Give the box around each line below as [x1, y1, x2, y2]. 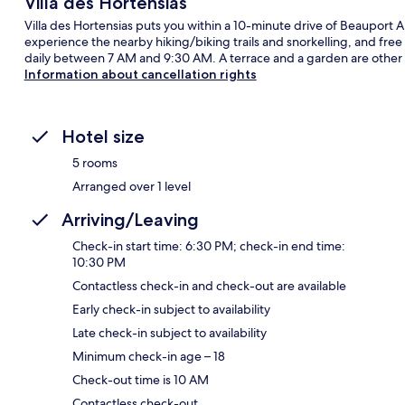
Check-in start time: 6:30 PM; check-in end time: [72, 237, 345, 254]
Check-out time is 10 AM [72, 371, 209, 388]
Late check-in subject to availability [72, 324, 267, 341]
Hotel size [61, 125, 145, 147]
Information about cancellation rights [24, 65, 257, 82]
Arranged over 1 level [72, 177, 191, 194]
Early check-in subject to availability [72, 300, 270, 317]
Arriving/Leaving [61, 208, 199, 231]
